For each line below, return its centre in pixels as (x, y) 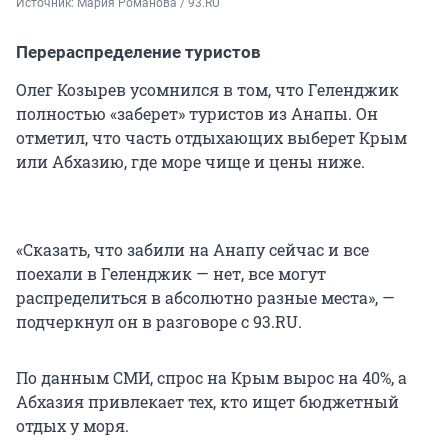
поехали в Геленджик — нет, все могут (171, 273)
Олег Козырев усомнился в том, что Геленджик (207, 89)
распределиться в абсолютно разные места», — (205, 297)
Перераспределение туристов (138, 51)
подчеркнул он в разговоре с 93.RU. (159, 321)
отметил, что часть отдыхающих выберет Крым (211, 137)
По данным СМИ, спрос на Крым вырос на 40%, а (211, 377)
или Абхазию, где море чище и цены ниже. (190, 161)
